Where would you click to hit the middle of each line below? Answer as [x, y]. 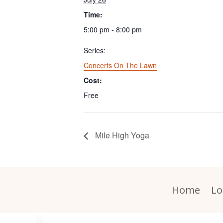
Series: [95, 50]
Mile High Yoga [121, 135]
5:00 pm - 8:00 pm [113, 29]
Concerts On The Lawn [120, 65]
